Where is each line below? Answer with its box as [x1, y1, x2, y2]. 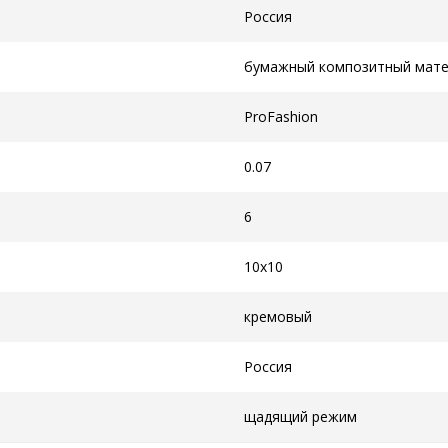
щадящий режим [244, 407, 357, 426]
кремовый [244, 307, 312, 326]
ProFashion [244, 107, 318, 126]
